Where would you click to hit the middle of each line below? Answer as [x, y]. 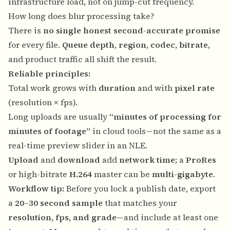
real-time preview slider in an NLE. [78, 146]
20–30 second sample [59, 203]
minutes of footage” [49, 131]
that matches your [140, 203]
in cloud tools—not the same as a [156, 131]
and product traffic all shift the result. [82, 59]
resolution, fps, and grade [62, 217]
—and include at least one [167, 217]
